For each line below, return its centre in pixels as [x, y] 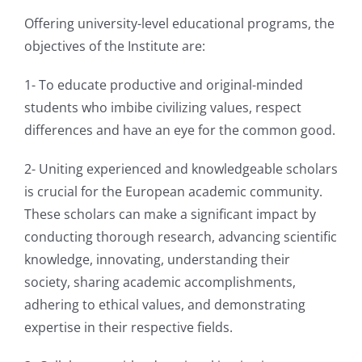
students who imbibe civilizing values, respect [163, 107]
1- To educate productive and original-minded [164, 85]
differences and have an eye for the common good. [180, 130]
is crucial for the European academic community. [173, 192]
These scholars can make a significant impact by [170, 214]
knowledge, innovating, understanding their [157, 259]
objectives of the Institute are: [115, 46]
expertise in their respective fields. [128, 327]
